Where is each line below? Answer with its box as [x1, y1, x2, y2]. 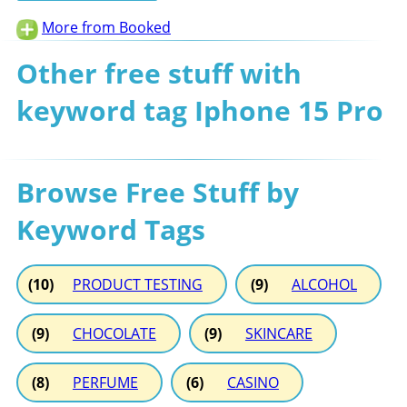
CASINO [226, 372, 279, 392]
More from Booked [41, 16, 171, 37]
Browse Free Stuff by [15, 173, 299, 211]
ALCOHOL [291, 273, 357, 294]
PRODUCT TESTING [72, 273, 203, 294]
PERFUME [72, 372, 138, 392]
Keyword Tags [15, 210, 205, 248]
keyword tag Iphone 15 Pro [15, 91, 383, 129]
